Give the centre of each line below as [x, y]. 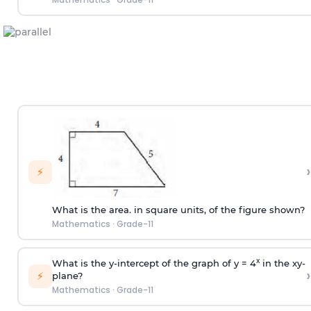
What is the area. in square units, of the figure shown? [178, 210]
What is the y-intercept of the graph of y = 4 [154, 263]
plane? [67, 276]
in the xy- [282, 263]
